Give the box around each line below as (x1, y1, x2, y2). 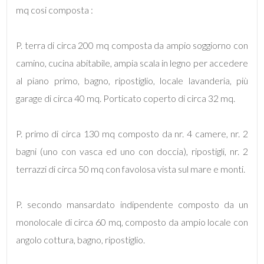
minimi (18, 121, 47, 134)
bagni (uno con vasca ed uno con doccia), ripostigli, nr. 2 (16, 146, 248, 157)
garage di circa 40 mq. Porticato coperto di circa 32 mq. (16, 93, 236, 104)
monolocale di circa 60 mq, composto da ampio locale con (16, 216, 248, 227)
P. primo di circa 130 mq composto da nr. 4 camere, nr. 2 (16, 128, 248, 139)
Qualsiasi (27, 154, 64, 165)
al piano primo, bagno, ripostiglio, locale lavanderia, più (16, 75, 248, 86)
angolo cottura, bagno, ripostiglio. (16, 234, 146, 245)
